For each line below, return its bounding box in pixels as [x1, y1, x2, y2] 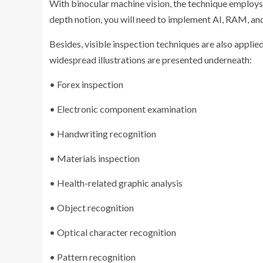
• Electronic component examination [49, 103, 197, 114]
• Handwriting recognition [49, 127, 156, 139]
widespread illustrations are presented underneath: [49, 53, 252, 65]
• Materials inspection [49, 152, 140, 164]
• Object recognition [49, 201, 134, 213]
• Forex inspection [49, 78, 123, 90]
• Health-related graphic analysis [49, 177, 183, 188]
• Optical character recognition [49, 226, 176, 238]
